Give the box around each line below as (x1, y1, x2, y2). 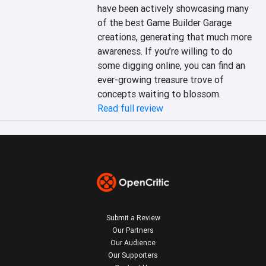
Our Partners (112, 226, 154, 235)
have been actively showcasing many (97, 2, 249, 14)
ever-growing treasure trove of (97, 74, 224, 85)
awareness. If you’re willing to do (97, 45, 233, 57)
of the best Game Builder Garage (97, 17, 232, 28)
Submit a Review (106, 213, 160, 222)
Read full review (97, 102, 164, 114)
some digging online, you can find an (97, 59, 246, 71)
